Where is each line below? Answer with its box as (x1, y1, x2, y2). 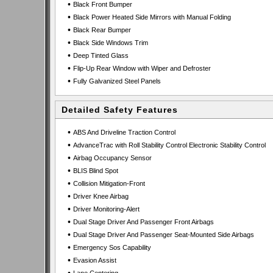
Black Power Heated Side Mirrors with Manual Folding (73, 13, 231, 21)
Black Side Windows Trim (73, 39, 148, 46)
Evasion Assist (73, 257, 116, 264)
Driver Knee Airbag (73, 193, 129, 200)
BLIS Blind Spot (73, 167, 118, 174)
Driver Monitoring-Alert (73, 205, 140, 213)
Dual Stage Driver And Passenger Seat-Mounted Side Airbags (73, 231, 254, 238)
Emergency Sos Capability (73, 244, 151, 251)
